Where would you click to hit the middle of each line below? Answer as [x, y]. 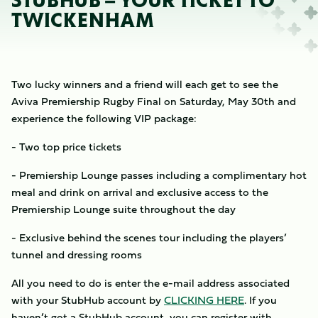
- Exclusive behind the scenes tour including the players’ [149, 237]
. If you [261, 300]
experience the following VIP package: [104, 118]
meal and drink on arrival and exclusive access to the [140, 192]
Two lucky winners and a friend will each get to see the [145, 84]
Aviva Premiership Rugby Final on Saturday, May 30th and [154, 101]
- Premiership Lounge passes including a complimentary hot [159, 175]
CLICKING [189, 300]
